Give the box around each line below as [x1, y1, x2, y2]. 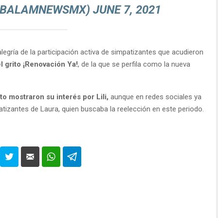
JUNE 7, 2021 [93, 2, 161, 17]
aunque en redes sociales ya [109, 92, 201, 101]
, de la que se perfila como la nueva [78, 59, 190, 69]
